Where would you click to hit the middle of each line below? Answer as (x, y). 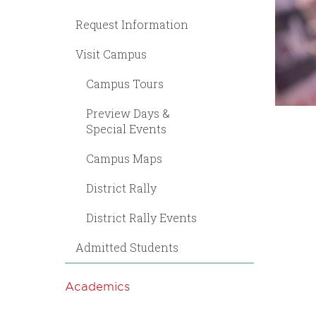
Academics (97, 286)
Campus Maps (124, 158)
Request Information (132, 24)
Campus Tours (125, 84)
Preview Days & (128, 113)
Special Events (126, 129)
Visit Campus (111, 54)
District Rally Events (141, 218)
